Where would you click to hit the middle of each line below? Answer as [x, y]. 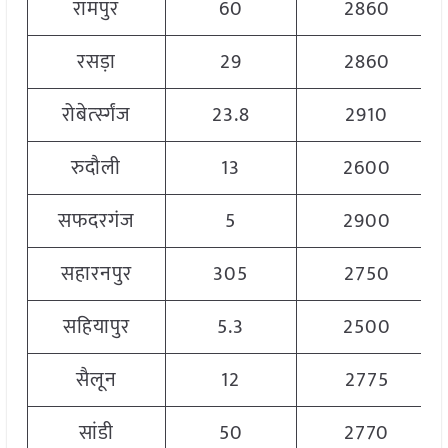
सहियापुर [96, 327]
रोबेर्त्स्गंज [96, 115]
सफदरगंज [96, 221]
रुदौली [96, 168]
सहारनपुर [96, 274]
